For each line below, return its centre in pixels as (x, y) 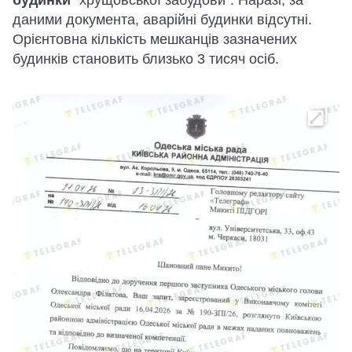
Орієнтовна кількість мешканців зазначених (155, 39)
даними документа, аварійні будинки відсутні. (162, 19)
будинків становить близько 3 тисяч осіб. (146, 59)
